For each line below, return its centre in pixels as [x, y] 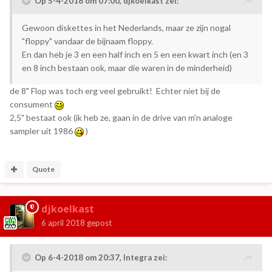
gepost [98, 223]
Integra [138, 258]
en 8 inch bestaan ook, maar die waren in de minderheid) [127, 68]
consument [32, 104]
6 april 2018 [63, 223]
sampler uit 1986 [42, 131]
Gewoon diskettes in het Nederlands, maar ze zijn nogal [126, 28]
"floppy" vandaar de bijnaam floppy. [87, 41]
